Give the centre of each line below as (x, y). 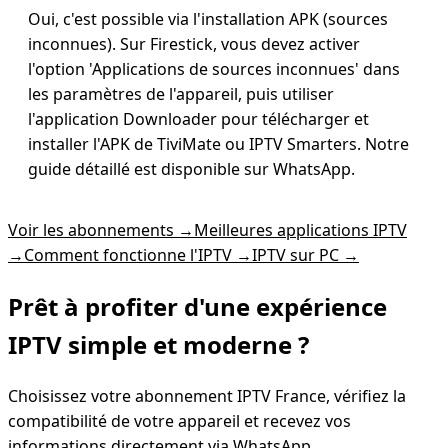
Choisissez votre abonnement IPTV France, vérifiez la (207, 395)
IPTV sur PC (295, 254)
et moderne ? (231, 344)
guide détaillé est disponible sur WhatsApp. (191, 168)
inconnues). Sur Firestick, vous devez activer (194, 43)
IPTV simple (77, 344)
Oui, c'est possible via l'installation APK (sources (208, 18)
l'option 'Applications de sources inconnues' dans (214, 68)
